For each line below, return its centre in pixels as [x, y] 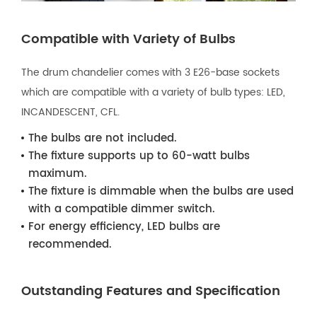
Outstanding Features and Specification [151, 291]
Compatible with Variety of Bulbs [128, 39]
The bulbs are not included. [103, 138]
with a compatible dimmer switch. [122, 209]
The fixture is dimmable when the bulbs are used [161, 191]
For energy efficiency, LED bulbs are [124, 226]
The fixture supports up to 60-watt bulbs [139, 156]
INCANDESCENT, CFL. [70, 112]
